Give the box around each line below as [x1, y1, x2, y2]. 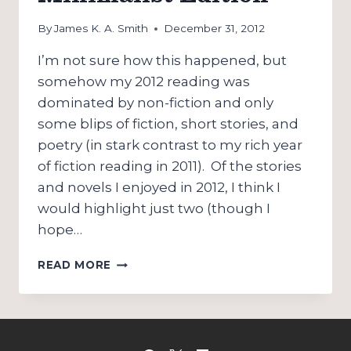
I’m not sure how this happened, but [38, 52, 287, 69]
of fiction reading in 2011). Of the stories [38, 158, 302, 175]
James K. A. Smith [54, 22, 149, 35]
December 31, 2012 [164, 22, 266, 35]
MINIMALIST [110, 304, 185, 317]
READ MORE [38, 259, 112, 272]
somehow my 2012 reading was [38, 74, 250, 90]
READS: [110, 271, 157, 284]
